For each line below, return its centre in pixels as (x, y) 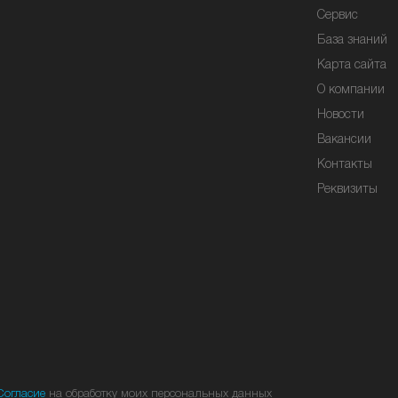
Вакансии (344, 140)
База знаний (352, 40)
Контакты (345, 165)
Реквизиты (347, 190)
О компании (351, 90)
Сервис (338, 16)
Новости (341, 115)
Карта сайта (352, 65)
